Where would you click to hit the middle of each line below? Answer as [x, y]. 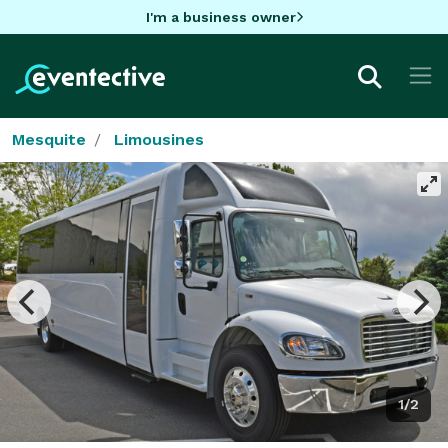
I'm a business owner [220, 16]
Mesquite [49, 139]
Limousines [159, 139]
